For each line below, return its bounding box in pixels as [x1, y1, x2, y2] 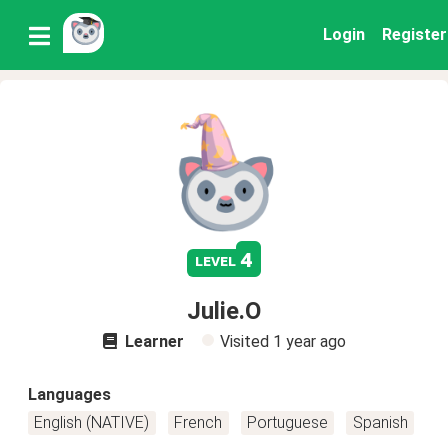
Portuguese [246, 413, 328, 432]
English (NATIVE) [34, 413, 150, 432]
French [174, 413, 223, 432]
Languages [28, 385, 111, 404]
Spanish [352, 413, 408, 432]
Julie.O [187, 297, 261, 325]
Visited [219, 332, 273, 351]
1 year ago [272, 332, 346, 351]
